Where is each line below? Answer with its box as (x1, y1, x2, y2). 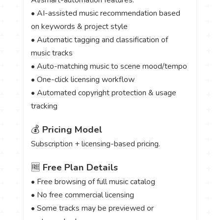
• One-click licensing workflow (31, 74, 135, 85)
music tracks (31, 47, 73, 58)
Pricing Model (42, 123, 103, 136)
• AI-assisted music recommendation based (31, 7, 181, 19)
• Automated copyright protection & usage (31, 87, 177, 98)
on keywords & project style (31, 21, 128, 32)
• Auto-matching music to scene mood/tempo (31, 60, 188, 72)
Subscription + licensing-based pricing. (31, 138, 161, 149)
